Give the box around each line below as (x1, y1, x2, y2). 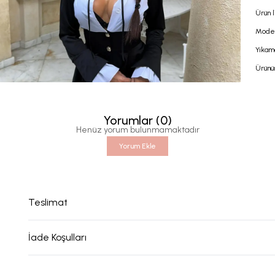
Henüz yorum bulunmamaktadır (76, 125, 199, 135)
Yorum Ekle (119, 142, 156, 150)
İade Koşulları (28, 231, 87, 243)
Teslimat (28, 196, 68, 208)
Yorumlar (103, 113, 153, 128)
